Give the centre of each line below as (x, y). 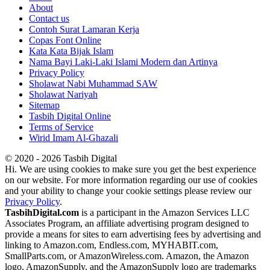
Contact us (49, 18)
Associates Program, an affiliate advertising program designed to (127, 223)
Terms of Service (61, 127)
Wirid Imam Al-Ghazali (74, 137)
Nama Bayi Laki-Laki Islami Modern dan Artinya (123, 61)
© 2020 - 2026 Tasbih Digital (61, 158)
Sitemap (44, 105)
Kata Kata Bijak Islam (71, 51)
